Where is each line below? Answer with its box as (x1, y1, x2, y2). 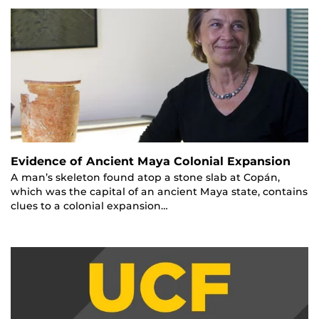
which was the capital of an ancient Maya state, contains (11, 186, 308, 198)
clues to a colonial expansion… (11, 200, 168, 212)
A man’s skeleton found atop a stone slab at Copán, (11, 172, 280, 184)
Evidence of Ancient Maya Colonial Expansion (11, 155, 291, 169)
